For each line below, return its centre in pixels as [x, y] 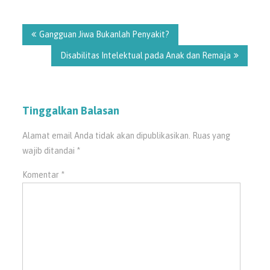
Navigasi [45, 19]
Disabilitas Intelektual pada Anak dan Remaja [145, 55]
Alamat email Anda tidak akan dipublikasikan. [107, 135]
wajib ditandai [50, 150]
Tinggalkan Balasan [71, 110]
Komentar [42, 174]
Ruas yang [212, 135]
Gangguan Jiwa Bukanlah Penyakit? [105, 34]
